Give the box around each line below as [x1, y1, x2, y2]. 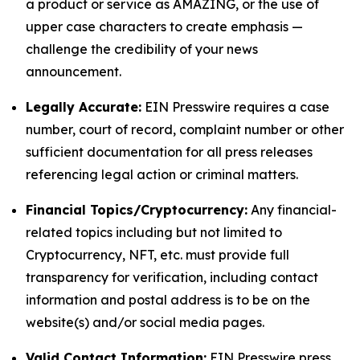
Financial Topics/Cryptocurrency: [26, 202, 247, 218]
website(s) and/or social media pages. [26, 314, 264, 330]
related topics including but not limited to [26, 224, 282, 240]
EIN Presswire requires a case [141, 99, 329, 115]
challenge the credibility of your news [26, 41, 258, 57]
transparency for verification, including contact [26, 269, 318, 285]
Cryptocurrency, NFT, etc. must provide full [26, 247, 289, 263]
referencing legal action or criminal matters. [26, 166, 298, 182]
